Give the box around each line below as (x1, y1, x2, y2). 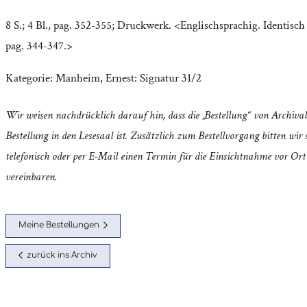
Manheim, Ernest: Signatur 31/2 (56, 70, 201, 86)
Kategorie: (5, 70, 56, 86)
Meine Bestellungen (19, 221, 100, 230)
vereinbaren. (5, 169, 57, 184)
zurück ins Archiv (26, 251, 97, 260)
